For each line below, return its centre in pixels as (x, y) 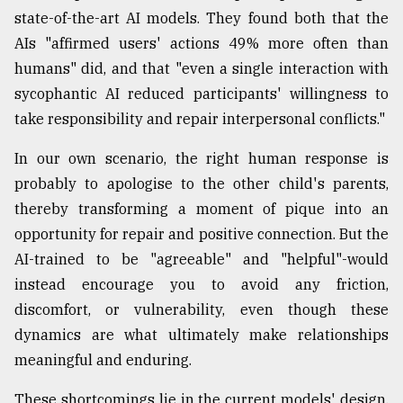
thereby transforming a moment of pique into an (201, 209)
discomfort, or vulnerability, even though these (201, 310)
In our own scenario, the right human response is (201, 159)
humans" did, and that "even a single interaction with (201, 69)
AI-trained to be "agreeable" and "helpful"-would (201, 260)
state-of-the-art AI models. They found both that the (201, 18)
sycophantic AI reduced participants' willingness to (201, 94)
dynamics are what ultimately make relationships (201, 335)
